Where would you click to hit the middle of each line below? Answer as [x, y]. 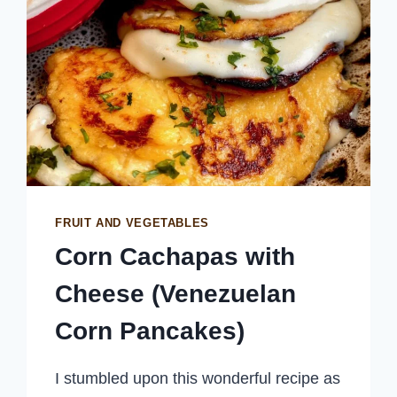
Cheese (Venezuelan [176, 293]
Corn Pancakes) [150, 331]
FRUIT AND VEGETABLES [132, 224]
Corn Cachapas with [175, 256]
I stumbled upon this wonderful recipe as [198, 378]
